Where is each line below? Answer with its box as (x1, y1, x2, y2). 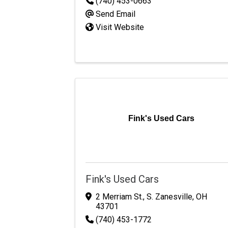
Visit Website (96, 22, 144, 32)
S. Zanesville (147, 191, 192, 202)
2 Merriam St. (96, 191, 143, 202)
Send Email (96, 9, 135, 19)
